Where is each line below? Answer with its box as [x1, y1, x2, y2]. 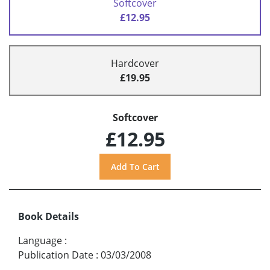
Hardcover [111, 57, 159, 71]
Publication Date [18, 248, 93, 262]
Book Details [18, 209, 79, 223]
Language [18, 233, 62, 247]
